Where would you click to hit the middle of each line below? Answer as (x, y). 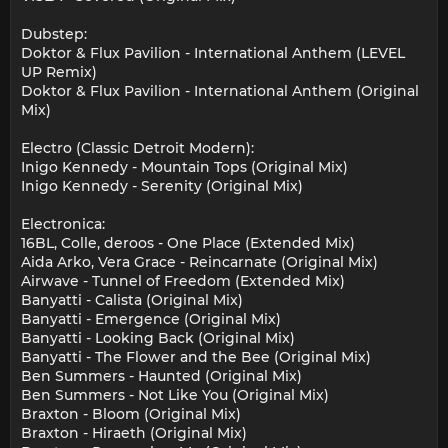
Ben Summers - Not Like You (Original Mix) (175, 395)
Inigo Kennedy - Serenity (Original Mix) (162, 186)
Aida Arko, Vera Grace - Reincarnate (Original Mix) (199, 262)
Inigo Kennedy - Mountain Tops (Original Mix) (184, 167)
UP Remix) (59, 72)
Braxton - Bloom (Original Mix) (131, 414)
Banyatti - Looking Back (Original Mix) (158, 338)
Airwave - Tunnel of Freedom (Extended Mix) (183, 281)
